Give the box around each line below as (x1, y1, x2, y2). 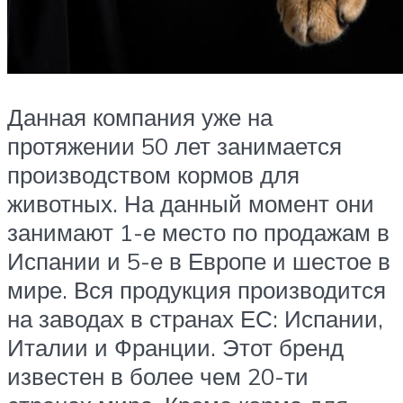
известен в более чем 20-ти (7, 361, 309, 390)
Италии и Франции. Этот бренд (7, 332, 344, 362)
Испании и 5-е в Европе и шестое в (7, 246, 390, 275)
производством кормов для (7, 159, 300, 189)
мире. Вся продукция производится (7, 274, 386, 304)
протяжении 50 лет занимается (7, 130, 342, 160)
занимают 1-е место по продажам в (7, 217, 390, 246)
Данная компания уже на (7, 102, 273, 131)
